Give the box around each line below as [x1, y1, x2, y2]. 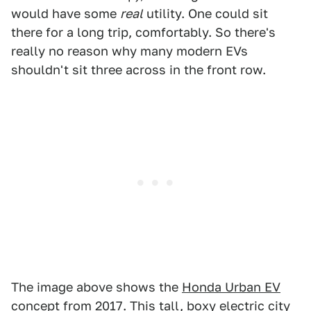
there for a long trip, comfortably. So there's [11, 24, 276, 40]
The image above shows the [11, 279, 182, 294]
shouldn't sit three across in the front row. [11, 62, 266, 77]
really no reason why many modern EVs [11, 43, 248, 58]
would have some [11, 6, 120, 21]
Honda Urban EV [182, 279, 280, 294]
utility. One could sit [143, 6, 268, 21]
